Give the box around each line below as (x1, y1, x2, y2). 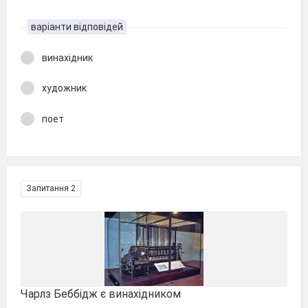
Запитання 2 (26, 184, 76, 193)
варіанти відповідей (31, 21, 123, 32)
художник (42, 82, 87, 93)
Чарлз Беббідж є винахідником (21, 287, 181, 300)
